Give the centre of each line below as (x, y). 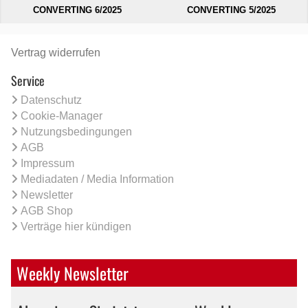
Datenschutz (51, 100)
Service (28, 80)
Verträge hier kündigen (76, 226)
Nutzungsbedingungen (76, 131)
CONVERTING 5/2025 (231, 10)
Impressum (47, 163)
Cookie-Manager (62, 115)
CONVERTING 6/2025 (77, 10)
